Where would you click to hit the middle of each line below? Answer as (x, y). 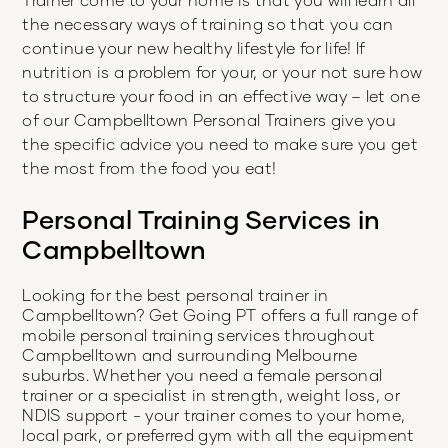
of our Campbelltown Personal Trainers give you (209, 120)
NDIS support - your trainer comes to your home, (214, 414)
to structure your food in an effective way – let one (221, 96)
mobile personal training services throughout (199, 334)
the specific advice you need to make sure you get (220, 144)
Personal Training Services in (201, 219)
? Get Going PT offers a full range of (277, 314)
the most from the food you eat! (149, 168)
